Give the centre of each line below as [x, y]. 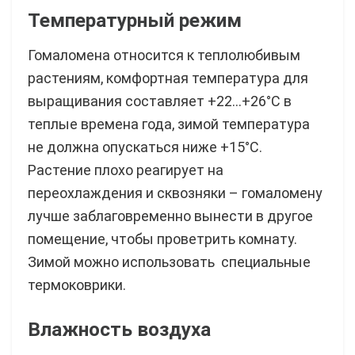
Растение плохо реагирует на [126, 170]
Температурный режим [135, 21]
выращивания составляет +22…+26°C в [160, 101]
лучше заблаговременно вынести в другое [170, 216]
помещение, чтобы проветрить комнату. [162, 239]
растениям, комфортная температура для [168, 78]
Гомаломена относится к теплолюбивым [164, 55]
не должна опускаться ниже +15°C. [145, 147]
